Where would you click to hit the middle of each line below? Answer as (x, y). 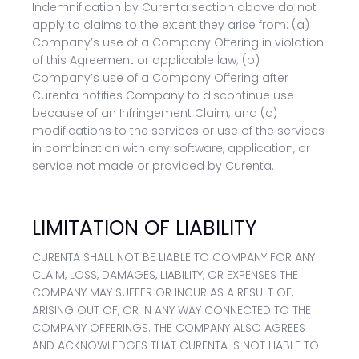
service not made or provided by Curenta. (153, 166)
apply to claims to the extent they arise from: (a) (171, 25)
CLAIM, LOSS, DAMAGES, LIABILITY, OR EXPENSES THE (165, 275)
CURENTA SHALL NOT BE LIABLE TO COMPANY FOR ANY (173, 257)
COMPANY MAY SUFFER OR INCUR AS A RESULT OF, (163, 292)
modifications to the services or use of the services (178, 131)
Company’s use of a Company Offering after (160, 78)
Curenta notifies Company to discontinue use (163, 95)
